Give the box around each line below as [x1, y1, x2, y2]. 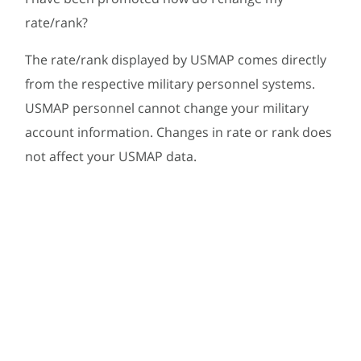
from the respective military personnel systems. [25, 74, 316, 93]
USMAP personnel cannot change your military [25, 98, 309, 117]
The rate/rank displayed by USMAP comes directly [25, 50, 327, 68]
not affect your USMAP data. [25, 147, 197, 165]
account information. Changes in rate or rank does [25, 122, 333, 141]
